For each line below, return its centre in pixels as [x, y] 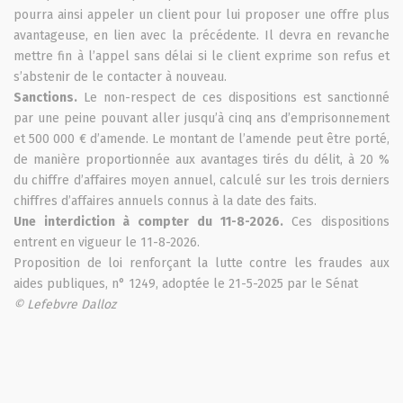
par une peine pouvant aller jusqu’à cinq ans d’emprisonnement [201, 118]
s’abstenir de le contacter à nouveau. [120, 76]
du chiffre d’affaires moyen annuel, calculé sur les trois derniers [201, 180]
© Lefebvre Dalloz [65, 304]
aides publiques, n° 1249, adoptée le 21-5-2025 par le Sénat [186, 283]
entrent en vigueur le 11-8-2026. [107, 242]
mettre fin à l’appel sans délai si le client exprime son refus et [201, 56]
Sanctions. [45, 97]
